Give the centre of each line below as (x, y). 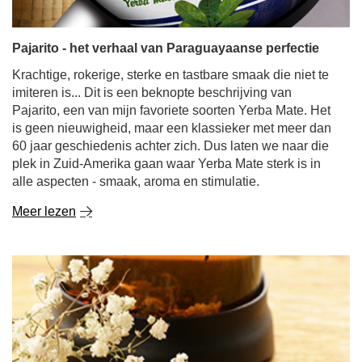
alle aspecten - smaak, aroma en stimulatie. (136, 181)
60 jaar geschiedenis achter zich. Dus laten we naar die (170, 146)
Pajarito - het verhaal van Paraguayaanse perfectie (166, 48)
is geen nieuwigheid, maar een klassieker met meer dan (172, 128)
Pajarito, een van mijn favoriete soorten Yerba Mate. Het (171, 110)
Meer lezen (44, 211)
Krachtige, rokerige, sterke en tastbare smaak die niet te (170, 75)
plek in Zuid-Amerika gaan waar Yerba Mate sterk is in (166, 164)
